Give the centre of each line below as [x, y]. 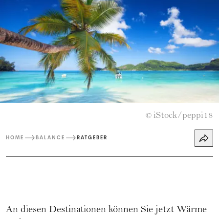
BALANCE [50, 138]
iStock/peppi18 [183, 116]
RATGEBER [92, 138]
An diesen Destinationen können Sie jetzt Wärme [106, 210]
